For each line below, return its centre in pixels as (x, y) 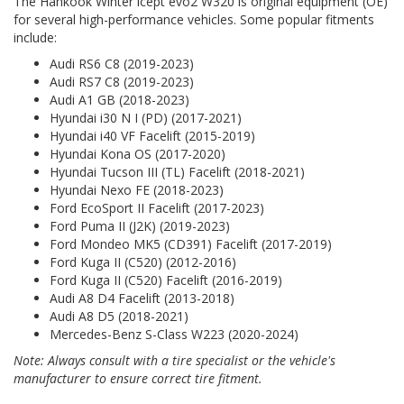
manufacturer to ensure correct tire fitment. (138, 378)
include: (35, 37)
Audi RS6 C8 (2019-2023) (122, 63)
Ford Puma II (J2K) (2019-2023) (140, 225)
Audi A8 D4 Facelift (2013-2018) (142, 298)
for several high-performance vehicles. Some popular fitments (194, 19)
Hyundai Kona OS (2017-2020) (138, 153)
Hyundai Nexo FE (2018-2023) (137, 189)
